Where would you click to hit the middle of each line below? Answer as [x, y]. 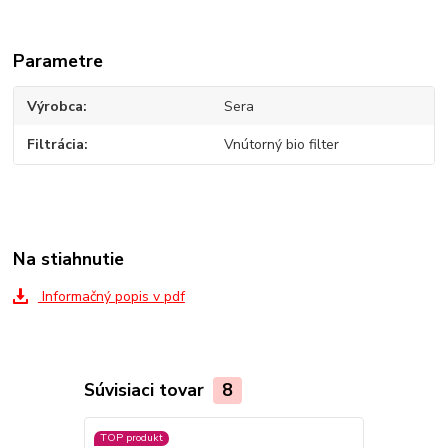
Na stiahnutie [69, 258]
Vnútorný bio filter [281, 144]
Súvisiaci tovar [146, 389]
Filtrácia [56, 144]
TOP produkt [131, 438]
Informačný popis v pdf [111, 296]
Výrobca [55, 106]
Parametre [58, 60]
